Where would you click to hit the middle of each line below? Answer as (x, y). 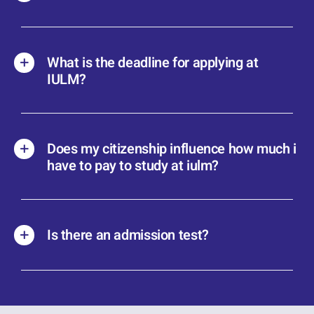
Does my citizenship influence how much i (171, 149)
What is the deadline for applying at (152, 63)
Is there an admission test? (128, 235)
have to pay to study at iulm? (133, 166)
